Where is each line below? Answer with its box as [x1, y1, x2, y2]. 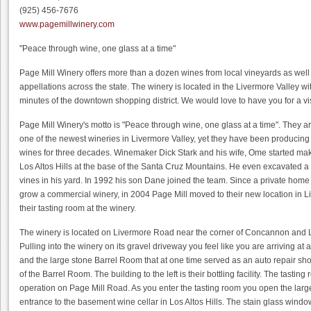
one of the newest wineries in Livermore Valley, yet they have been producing [19, 134, 310, 144]
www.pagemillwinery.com [19, 19, 115, 29]
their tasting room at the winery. [19, 203, 136, 213]
